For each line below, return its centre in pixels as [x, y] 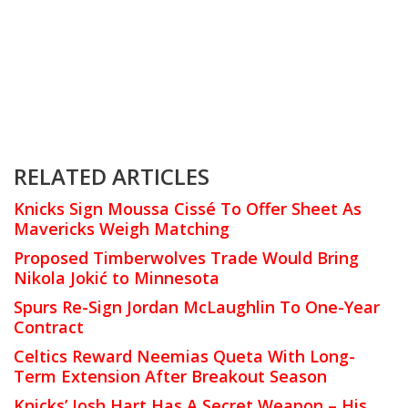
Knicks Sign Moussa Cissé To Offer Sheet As [188, 209]
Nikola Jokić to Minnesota [117, 278]
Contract [49, 327]
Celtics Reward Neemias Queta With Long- [184, 357]
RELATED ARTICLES [112, 177]
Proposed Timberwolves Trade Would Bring [186, 258]
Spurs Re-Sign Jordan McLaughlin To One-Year [197, 307]
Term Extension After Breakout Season [170, 377]
